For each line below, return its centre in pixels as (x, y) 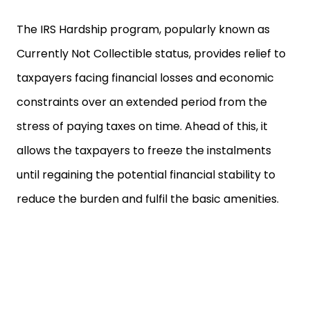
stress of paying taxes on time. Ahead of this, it (142, 126)
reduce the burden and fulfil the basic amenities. (149, 199)
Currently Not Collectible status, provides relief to (151, 54)
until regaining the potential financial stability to (146, 175)
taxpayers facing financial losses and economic (145, 78)
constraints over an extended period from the (142, 102)
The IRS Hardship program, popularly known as (143, 29)
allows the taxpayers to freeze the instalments (144, 151)
